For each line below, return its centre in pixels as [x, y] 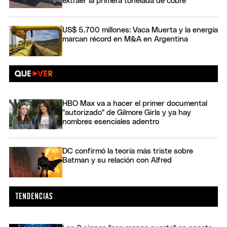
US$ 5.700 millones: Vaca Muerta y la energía [140, 30]
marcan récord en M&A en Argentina [125, 40]
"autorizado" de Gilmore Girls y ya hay [127, 112]
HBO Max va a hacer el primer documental [135, 103]
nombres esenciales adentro [111, 122]
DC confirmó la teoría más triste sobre [128, 152]
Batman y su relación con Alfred [117, 161]
